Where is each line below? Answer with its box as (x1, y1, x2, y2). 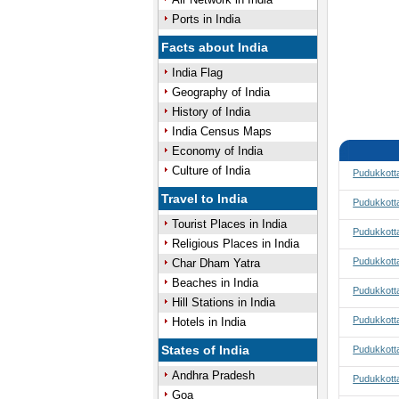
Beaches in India (171, 276, 258, 289)
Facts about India (161, 40, 269, 54)
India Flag (171, 66, 223, 79)
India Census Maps (171, 125, 272, 138)
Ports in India (171, 12, 240, 26)
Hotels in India (171, 315, 246, 329)
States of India (161, 343, 250, 357)
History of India (171, 105, 250, 118)
